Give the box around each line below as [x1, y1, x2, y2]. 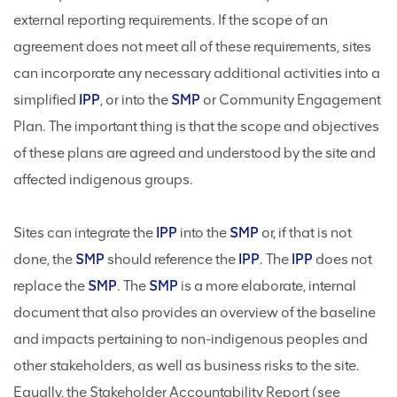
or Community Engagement [200, 91, 381, 109]
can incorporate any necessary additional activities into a [13, 65, 380, 82]
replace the [13, 277, 88, 295]
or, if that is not [259, 224, 352, 242]
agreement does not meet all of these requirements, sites [13, 38, 371, 56]
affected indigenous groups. [13, 171, 193, 189]
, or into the [100, 91, 171, 109]
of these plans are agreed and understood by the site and [13, 144, 376, 162]
